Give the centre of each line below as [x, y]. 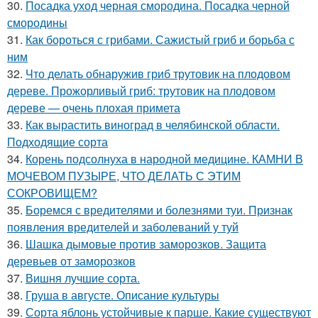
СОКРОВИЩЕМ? [52, 193]
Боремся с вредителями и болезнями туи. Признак [159, 210]
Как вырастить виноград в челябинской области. [153, 125]
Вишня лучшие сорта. [83, 278]
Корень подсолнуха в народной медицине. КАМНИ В [164, 159]
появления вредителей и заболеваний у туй [123, 227]
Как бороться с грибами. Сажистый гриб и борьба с [160, 40]
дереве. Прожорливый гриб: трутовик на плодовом [141, 91]
